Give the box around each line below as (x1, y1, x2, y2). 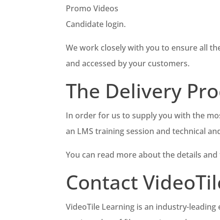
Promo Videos (66, 2, 119, 14)
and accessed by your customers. (66, 57, 190, 69)
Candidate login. (66, 18, 126, 29)
